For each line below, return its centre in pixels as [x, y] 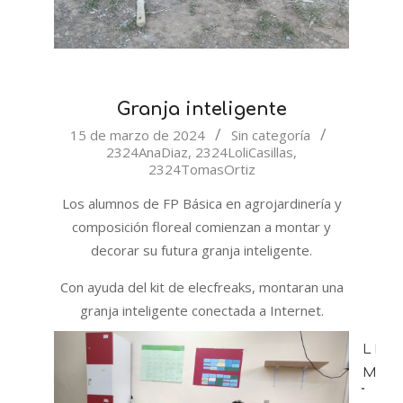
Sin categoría [271, 135]
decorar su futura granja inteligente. [201, 251]
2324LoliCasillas [244, 152]
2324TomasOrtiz [201, 170]
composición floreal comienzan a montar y [201, 227]
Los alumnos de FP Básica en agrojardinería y [201, 204]
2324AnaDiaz [147, 152]
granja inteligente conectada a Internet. [201, 311]
